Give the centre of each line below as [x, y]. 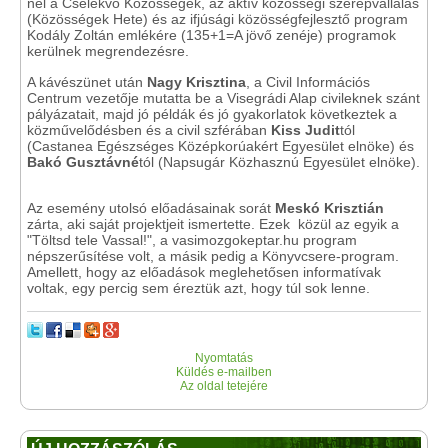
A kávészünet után [87, 82]
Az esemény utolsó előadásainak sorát [151, 208]
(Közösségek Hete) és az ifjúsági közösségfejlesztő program [217, 19]
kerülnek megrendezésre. [108, 51]
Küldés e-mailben [224, 372]
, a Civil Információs [308, 82]
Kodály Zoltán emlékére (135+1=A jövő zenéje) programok [211, 35]
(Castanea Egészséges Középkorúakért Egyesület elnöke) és [220, 146]
